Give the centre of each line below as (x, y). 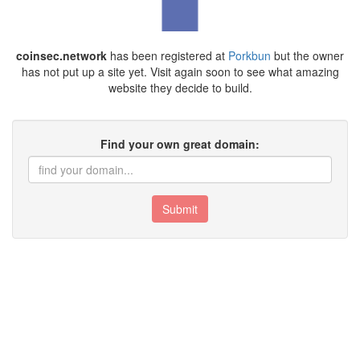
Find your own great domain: (180, 143)
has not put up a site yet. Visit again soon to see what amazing (180, 71)
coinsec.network (61, 55)
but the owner (307, 55)
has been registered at (168, 55)
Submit (180, 209)
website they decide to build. (180, 87)
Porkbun (250, 55)
